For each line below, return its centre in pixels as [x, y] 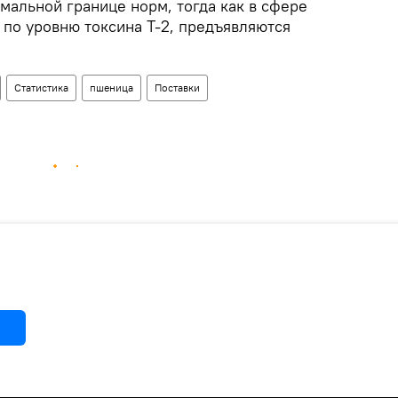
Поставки [177, 87]
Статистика [41, 87]
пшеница [111, 87]
